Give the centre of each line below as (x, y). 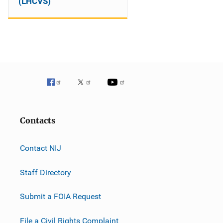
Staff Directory (46, 172)
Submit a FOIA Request (60, 196)
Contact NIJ (41, 148)
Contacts (38, 121)
